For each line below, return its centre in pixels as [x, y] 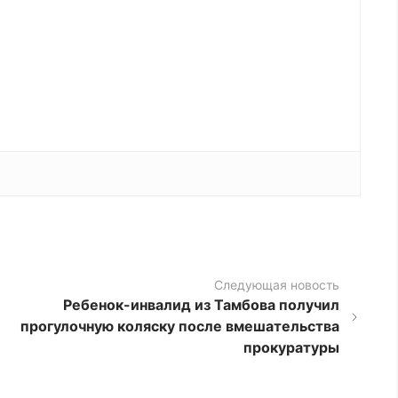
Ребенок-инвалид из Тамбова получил [202, 305]
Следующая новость [277, 285]
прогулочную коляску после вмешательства [180, 326]
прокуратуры [292, 348]
